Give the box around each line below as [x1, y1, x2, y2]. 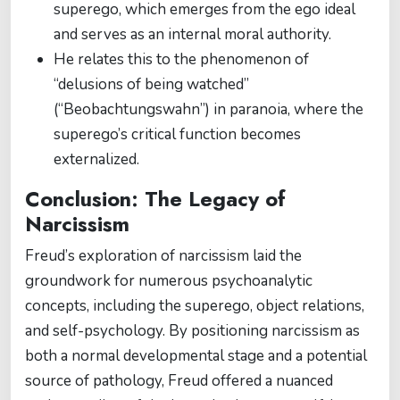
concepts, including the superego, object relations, [25, 296, 364, 316]
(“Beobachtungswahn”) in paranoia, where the [54, 99, 363, 120]
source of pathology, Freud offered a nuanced [25, 371, 333, 391]
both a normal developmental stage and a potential [25, 346, 367, 366]
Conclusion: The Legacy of [25, 184, 286, 214]
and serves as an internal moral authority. [54, 24, 331, 45]
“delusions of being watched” [54, 74, 249, 95]
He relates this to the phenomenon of [54, 49, 309, 70]
